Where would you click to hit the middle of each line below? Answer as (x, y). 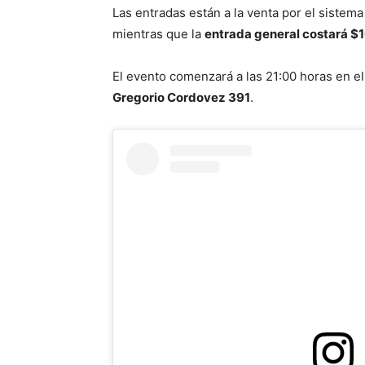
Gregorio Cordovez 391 (181, 98)
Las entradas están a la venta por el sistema (238, 13)
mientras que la (158, 34)
